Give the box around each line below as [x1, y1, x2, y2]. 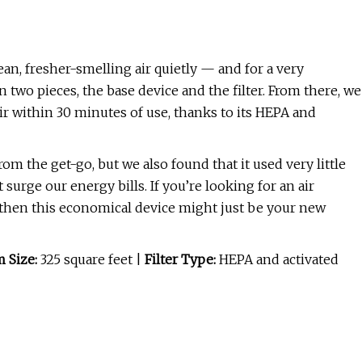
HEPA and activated [216, 251, 339, 268]
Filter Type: [145, 251, 216, 268]
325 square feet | [40, 251, 145, 268]
